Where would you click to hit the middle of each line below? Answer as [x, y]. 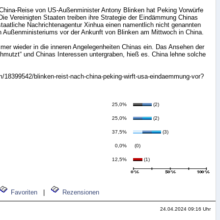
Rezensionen [81, 192]
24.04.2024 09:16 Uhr [185, 209]
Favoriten [24, 192]
